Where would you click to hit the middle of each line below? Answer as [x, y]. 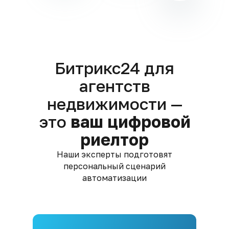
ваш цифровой [130, 122]
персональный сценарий [114, 166]
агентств [114, 86]
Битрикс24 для [114, 68]
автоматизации [114, 178]
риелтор [114, 140]
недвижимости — [114, 104]
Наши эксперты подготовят [114, 154]
